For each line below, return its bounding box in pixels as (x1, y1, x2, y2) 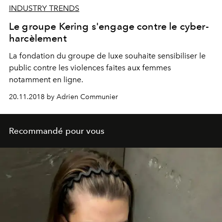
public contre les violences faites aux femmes (9, 63, 171, 73)
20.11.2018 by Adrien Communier (9, 93, 118, 102)
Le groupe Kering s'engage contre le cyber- (9, 20, 209, 33)
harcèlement (9, 32, 67, 45)
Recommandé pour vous (9, 126, 105, 136)
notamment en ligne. (9, 75, 83, 85)
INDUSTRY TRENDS (9, 3, 79, 13)
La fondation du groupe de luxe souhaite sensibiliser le (9, 51, 206, 61)
